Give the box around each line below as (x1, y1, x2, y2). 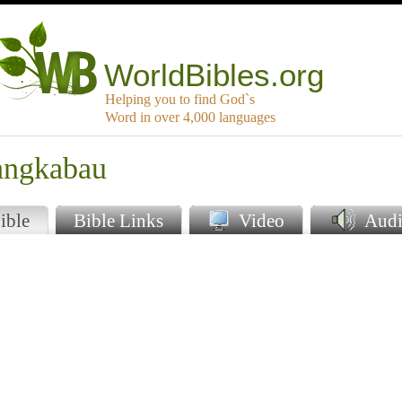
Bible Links (73, 210, 163, 232)
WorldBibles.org (104, 57, 325, 93)
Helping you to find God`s (105, 92, 255, 108)
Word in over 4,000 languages (105, 109, 275, 126)
